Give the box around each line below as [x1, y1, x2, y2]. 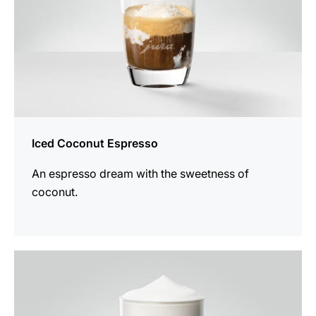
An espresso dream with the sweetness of [32, 166, 249, 181]
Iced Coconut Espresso [32, 136, 158, 151]
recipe [13, 270, 47, 285]
